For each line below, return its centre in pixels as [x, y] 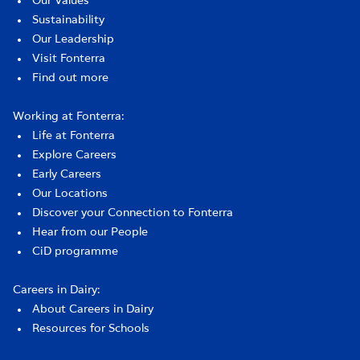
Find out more [70, 78]
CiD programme [75, 252]
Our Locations [70, 194]
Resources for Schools [91, 329]
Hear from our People [90, 232]
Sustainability [68, 20]
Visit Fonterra [69, 59]
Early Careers [67, 174]
